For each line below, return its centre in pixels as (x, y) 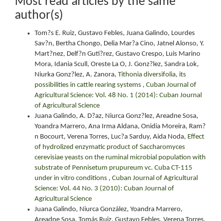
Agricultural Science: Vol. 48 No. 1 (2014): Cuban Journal (118, 95)
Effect (196, 137)
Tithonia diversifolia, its (152, 74)
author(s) (39, 16)
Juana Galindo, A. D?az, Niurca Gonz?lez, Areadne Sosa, (116, 116)
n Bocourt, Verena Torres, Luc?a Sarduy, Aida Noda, (111, 137)
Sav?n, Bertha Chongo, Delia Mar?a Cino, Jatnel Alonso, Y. (119, 43)
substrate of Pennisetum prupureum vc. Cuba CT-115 (113, 168)
